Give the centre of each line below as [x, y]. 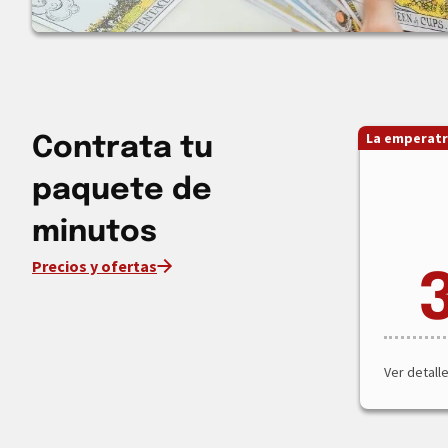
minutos [94, 233]
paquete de [122, 191]
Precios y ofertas [94, 266]
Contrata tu [122, 149]
